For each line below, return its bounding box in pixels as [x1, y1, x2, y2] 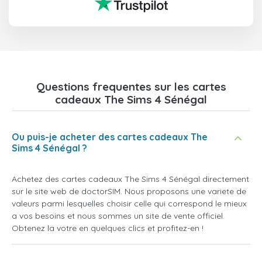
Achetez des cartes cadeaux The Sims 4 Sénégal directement [12, 174, 249, 185]
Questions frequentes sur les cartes [36, 80, 226, 94]
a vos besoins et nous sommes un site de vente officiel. [12, 211, 225, 222]
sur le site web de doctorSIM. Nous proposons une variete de [12, 186, 246, 197]
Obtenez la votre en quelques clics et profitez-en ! [12, 223, 204, 234]
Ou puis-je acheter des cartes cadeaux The [12, 131, 208, 143]
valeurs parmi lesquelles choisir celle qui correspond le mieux [12, 198, 247, 209]
